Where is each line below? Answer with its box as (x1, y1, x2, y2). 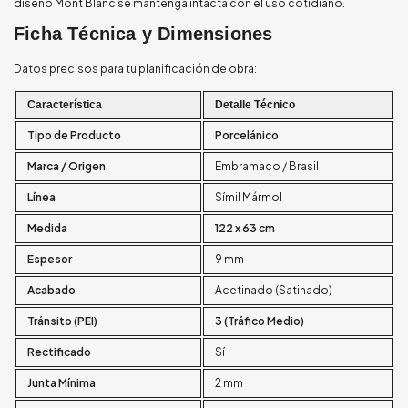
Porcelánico (215, 127, 279, 142)
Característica (27, 97, 102, 111)
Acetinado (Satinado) (215, 282, 332, 297)
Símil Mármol (215, 189, 282, 204)
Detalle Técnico (215, 97, 295, 111)
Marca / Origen (27, 158, 106, 173)
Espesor (27, 251, 72, 266)
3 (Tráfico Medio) (215, 313, 304, 328)
